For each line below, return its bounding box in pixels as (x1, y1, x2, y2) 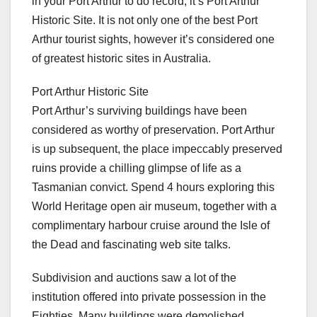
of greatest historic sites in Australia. (32, 52, 211, 64)
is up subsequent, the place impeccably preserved (32, 142, 282, 155)
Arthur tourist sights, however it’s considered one (32, 33, 275, 45)
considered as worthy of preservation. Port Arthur (32, 123, 275, 136)
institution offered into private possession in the (32, 290, 266, 303)
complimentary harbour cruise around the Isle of (32, 219, 270, 231)
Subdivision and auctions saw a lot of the (32, 271, 236, 284)
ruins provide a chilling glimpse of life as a (32, 161, 241, 174)
